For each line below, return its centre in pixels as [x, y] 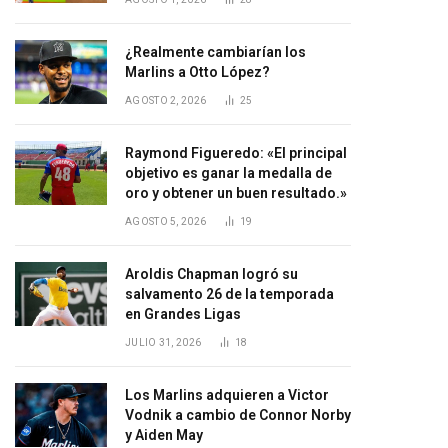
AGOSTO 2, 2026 [166, 100]
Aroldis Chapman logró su [211, 274]
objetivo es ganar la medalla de [228, 173]
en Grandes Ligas [183, 314]
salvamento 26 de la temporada [229, 294]
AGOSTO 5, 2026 [166, 221]
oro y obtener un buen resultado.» [236, 193]
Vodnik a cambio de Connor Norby [238, 415]
